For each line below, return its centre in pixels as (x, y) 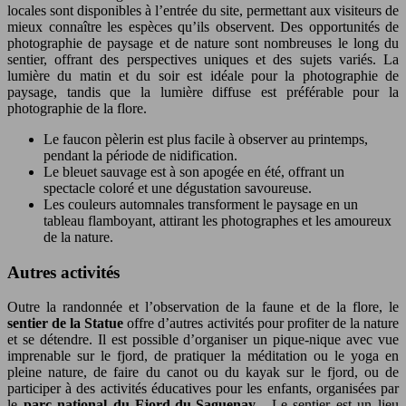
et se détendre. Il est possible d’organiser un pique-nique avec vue (203, 340)
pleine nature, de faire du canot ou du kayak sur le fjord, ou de (203, 372)
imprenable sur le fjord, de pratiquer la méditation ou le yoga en (203, 356)
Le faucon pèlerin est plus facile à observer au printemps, (206, 139)
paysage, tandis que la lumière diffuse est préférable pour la (203, 92)
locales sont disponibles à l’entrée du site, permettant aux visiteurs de (203, 10)
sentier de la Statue (68, 324)
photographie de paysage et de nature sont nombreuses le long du (203, 43)
